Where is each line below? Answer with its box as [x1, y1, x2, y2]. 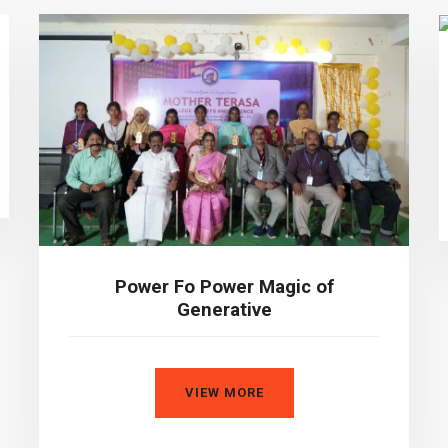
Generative [176, 298, 272, 321]
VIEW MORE [184, 384, 264, 400]
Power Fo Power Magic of [114, 275, 334, 298]
